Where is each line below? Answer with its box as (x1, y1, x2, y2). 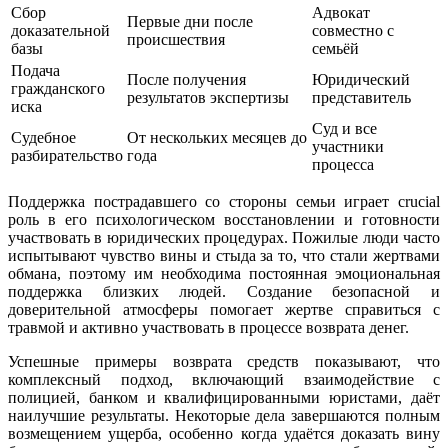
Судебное (11, 129, 76, 147)
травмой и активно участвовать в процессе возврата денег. (8, 319, 409, 337)
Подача (11, 62, 60, 80)
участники (312, 138, 384, 156)
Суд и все (312, 120, 377, 138)
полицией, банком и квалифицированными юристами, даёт (8, 389, 440, 407)
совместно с (312, 22, 394, 40)
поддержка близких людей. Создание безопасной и (8, 283, 440, 301)
